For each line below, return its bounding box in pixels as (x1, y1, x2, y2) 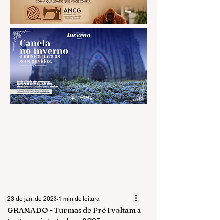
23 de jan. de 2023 (7, 195, 57, 202)
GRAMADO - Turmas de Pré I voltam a (7, 205, 141, 215)
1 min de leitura (58, 195, 100, 202)
